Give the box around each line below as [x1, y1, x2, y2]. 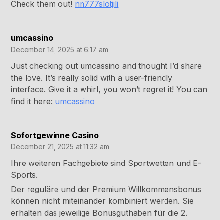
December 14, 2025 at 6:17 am [11, 45, 109, 54]
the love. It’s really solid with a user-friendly [11, 73, 173, 83]
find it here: [11, 96, 55, 107]
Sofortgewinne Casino [11, 130, 99, 140]
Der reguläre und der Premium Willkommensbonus [11, 184, 202, 194]
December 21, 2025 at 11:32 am [11, 142, 110, 151]
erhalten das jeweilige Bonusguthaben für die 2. [11, 208, 188, 218]
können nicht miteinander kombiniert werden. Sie [11, 196, 194, 206]
